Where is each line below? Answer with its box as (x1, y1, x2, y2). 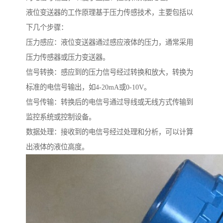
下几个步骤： (26, 23, 68, 32)
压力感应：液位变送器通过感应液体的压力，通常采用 (26, 38, 193, 47)
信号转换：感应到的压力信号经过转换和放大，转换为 (26, 68, 193, 77)
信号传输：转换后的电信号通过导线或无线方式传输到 (26, 98, 193, 107)
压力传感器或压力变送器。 (26, 53, 110, 62)
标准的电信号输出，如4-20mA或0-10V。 (26, 83, 151, 92)
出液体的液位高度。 (26, 143, 89, 151)
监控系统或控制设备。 (26, 113, 96, 121)
